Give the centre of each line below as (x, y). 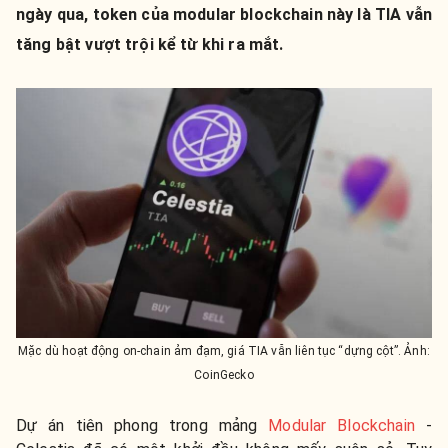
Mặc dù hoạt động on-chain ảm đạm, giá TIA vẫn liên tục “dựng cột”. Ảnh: (224, 350)
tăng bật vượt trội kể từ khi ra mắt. (150, 44)
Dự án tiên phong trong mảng (142, 425)
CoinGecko (224, 374)
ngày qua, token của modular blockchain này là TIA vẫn (224, 14)
